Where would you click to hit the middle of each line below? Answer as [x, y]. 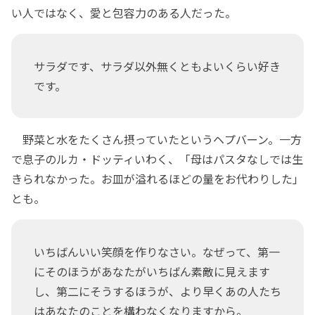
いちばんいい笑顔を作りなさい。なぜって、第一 [157, 252]
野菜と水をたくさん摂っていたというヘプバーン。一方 [156, 140]
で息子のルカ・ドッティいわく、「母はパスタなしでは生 [157, 159]
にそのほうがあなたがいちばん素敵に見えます [152, 272]
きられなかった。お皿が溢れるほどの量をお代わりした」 [157, 179]
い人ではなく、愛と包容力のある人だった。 [124, 13]
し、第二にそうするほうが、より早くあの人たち [157, 291]
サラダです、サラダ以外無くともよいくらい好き [157, 66]
